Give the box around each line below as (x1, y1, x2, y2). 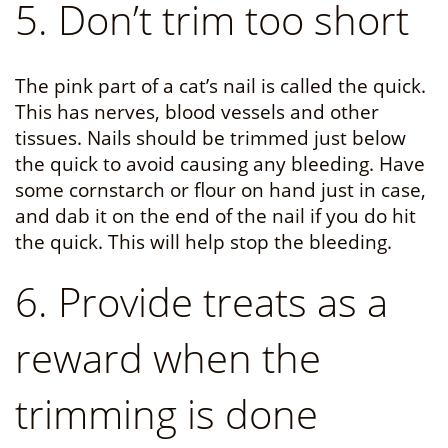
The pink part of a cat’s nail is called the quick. (15, 73, 426, 100)
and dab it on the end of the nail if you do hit (15, 203, 416, 230)
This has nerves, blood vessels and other (15, 99, 379, 126)
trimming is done (15, 386, 318, 442)
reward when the (15, 330, 321, 386)
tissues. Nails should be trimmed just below (15, 125, 406, 152)
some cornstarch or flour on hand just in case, (15, 177, 426, 204)
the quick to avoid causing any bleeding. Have (15, 151, 425, 178)
